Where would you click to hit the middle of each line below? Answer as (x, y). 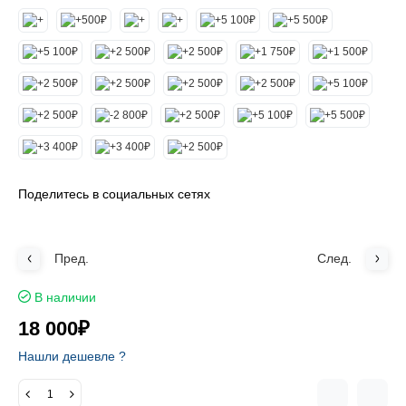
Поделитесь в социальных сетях (114, 194)
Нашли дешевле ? (72, 356)
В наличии (65, 297)
